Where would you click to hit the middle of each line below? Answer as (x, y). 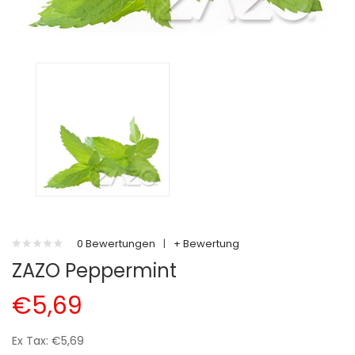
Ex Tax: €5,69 (48, 341)
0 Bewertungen (116, 244)
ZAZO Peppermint (94, 271)
